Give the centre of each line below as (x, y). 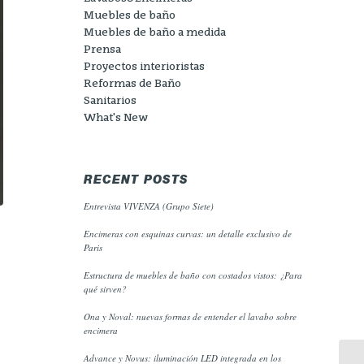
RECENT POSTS (136, 181)
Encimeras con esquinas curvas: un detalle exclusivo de (188, 234)
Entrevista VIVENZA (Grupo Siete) (149, 206)
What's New (116, 118)
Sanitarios (110, 101)
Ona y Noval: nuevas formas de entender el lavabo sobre (191, 316)
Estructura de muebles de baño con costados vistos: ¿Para (193, 275)
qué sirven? (106, 289)
